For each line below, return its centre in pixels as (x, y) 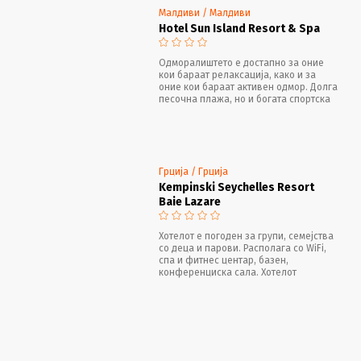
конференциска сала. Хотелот (228, 272)
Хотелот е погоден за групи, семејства (246, 236)
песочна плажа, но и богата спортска (245, 99)
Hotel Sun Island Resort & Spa (239, 28)
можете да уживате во (210, 296)
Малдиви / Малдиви (205, 12)
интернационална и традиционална (241, 308)
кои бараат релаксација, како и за (237, 75)
